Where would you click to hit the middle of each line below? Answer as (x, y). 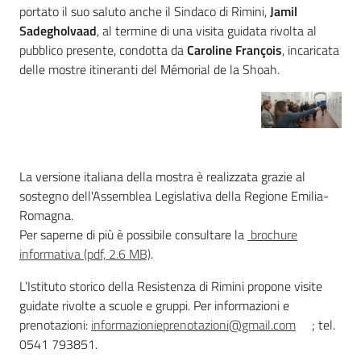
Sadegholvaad (58, 31)
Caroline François (234, 50)
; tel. (324, 325)
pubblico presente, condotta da (103, 50)
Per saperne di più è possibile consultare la (133, 235)
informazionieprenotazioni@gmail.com (193, 325)
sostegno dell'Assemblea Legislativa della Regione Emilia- (174, 196)
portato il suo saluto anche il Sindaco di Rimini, (145, 11)
